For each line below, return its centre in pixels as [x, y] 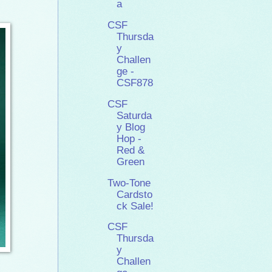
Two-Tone [129, 183]
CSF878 [135, 83]
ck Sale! [135, 206]
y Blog [131, 127]
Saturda [134, 115]
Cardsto [135, 194]
